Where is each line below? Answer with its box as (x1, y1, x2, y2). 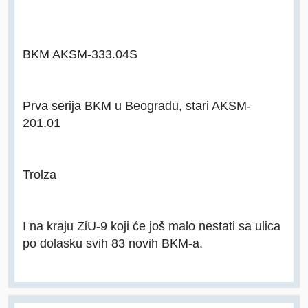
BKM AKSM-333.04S (23, 47, 137, 62)
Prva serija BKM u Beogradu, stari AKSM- (23, 98, 251, 113)
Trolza (23, 167, 56, 182)
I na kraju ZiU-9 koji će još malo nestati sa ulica (23, 219, 280, 234)
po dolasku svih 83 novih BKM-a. (23, 236, 203, 251)
